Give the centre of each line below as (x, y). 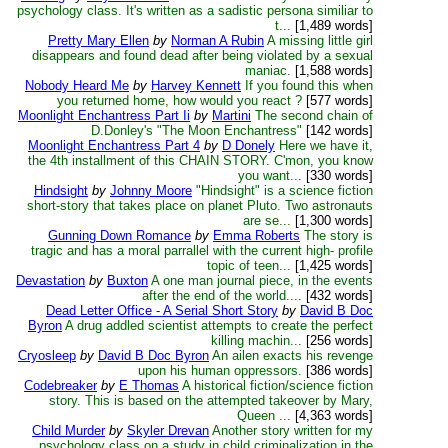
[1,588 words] (332, 70)
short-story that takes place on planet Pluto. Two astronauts (200, 205)
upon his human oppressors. (220, 370)
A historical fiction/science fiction (277, 385)
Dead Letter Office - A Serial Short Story (162, 310)
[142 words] (337, 130)
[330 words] (337, 175)
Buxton (127, 280)
